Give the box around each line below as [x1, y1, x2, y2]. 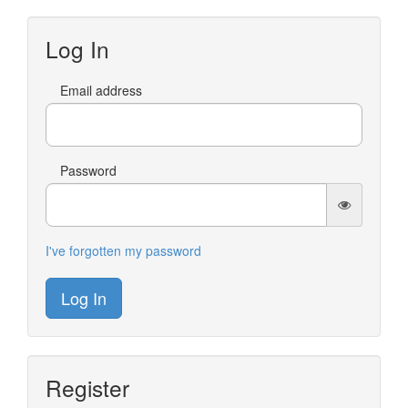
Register [46, 372, 129, 403]
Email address [60, 81, 142, 99]
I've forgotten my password [46, 241, 201, 260]
